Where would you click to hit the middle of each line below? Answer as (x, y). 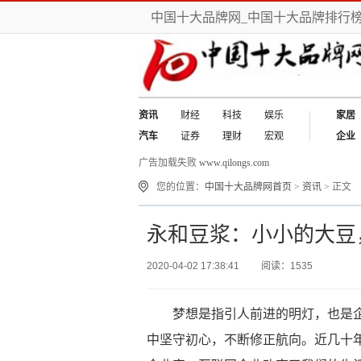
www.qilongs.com (234, 163)
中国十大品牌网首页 (248, 187)
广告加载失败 (169, 163)
